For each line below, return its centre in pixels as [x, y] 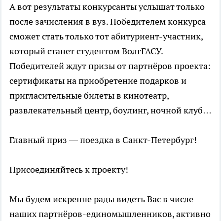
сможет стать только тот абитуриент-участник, [106, 36]
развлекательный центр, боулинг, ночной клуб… [110, 110]
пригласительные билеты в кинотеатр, [89, 95]
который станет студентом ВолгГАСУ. [86, 51]
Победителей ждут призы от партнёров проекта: [110, 66]
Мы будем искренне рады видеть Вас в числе [101, 199]
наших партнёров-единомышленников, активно [110, 214]
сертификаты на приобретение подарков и [98, 81]
